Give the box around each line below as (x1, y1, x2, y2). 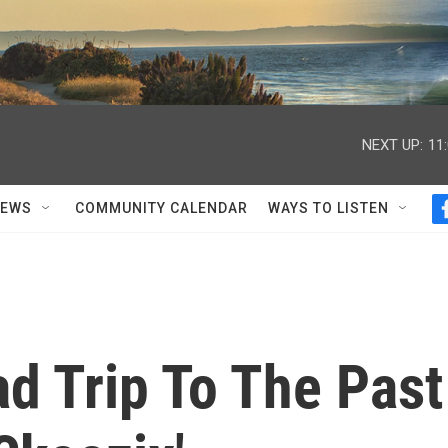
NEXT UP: (362, 135, 423, 154)
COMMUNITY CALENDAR (75, 200, 248, 216)
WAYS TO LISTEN (268, 200, 389, 216)
